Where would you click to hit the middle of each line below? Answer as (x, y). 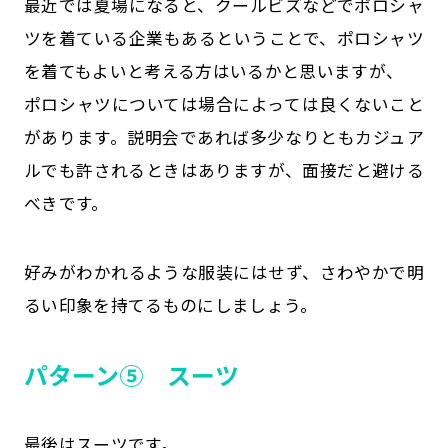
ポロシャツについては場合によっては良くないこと (224, 103)
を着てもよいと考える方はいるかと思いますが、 (213, 70)
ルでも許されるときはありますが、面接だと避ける (224, 169)
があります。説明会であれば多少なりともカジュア (224, 136)
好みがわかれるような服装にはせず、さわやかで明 (224, 271)
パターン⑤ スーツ (131, 375)
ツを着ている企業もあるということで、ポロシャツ (224, 37)
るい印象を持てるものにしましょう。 (170, 304)
